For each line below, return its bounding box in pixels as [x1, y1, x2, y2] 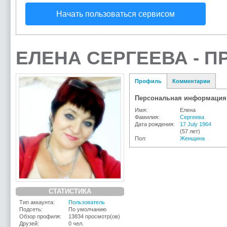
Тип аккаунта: [19, 199, 55, 205]
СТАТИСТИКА [49, 187, 91, 195]
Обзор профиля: [19, 213, 61, 219]
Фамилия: [135, 114, 160, 120]
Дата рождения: [135, 121, 175, 127]
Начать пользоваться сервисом [56, 10, 175, 18]
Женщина [180, 135, 205, 141]
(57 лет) [180, 128, 200, 134]
